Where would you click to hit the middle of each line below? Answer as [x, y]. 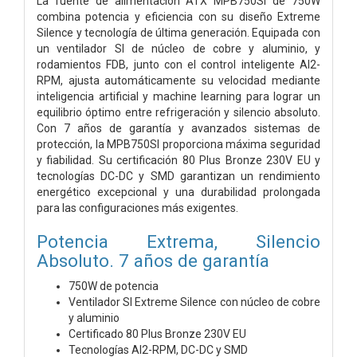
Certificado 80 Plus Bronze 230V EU [157, 333]
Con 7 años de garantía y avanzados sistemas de [178, 128]
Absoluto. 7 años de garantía [153, 260]
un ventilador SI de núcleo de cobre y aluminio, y [178, 48]
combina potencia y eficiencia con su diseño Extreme [178, 16]
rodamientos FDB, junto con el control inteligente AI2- [178, 64]
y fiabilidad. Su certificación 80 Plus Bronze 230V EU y [178, 160]
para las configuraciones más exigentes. [137, 208]
